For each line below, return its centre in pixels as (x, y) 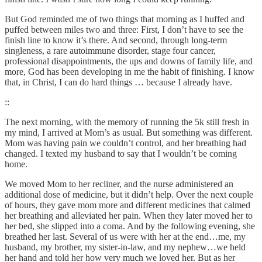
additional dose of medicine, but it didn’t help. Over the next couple (129, 194)
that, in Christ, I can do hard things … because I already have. (118, 82)
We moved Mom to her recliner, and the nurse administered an (119, 184)
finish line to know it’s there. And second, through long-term (116, 40)
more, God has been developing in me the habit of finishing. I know (130, 71)
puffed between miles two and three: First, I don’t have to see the (124, 29)
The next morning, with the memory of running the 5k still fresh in (127, 122)
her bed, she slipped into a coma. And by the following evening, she (130, 226)
